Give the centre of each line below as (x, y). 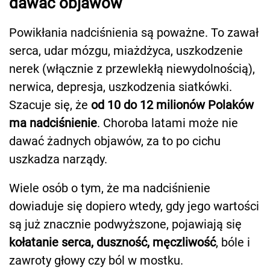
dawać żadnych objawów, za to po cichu (115, 141)
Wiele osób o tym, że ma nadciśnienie (110, 188)
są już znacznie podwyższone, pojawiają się (125, 224)
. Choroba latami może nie (168, 123)
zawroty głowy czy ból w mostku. (96, 261)
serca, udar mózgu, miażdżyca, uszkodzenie (126, 51)
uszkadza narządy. (58, 159)
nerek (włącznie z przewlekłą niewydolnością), (132, 69)
